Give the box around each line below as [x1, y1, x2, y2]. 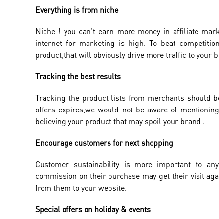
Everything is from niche [35, 4, 118, 15]
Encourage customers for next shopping [35, 137, 173, 148]
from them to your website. [35, 182, 127, 193]
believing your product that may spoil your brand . [35, 116, 205, 127]
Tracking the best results [35, 71, 121, 82]
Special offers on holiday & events [35, 204, 151, 215]
